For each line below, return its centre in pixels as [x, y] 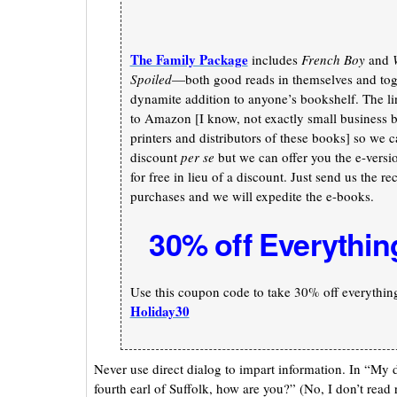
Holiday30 [160, 311]
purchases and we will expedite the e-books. [252, 195]
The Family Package [189, 59]
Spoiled [151, 78]
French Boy [333, 59]
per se [197, 156]
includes [274, 59]
